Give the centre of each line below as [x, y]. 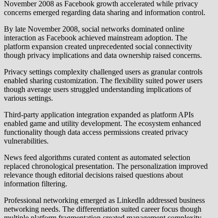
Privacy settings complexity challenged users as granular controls [103, 72]
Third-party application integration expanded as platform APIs [99, 114]
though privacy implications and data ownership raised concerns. [103, 55]
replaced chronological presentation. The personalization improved [106, 166]
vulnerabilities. [26, 141]
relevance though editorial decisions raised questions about [93, 175]
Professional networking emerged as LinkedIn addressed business [104, 200]
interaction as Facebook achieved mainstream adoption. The [96, 37]
